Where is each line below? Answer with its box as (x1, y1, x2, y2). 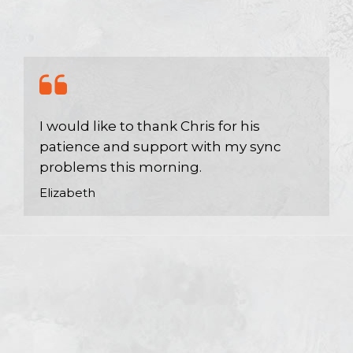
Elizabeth (39, 185, 95, 200)
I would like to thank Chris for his (39, 118, 260, 134)
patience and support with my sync (39, 139, 281, 154)
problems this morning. (39, 159, 202, 175)
